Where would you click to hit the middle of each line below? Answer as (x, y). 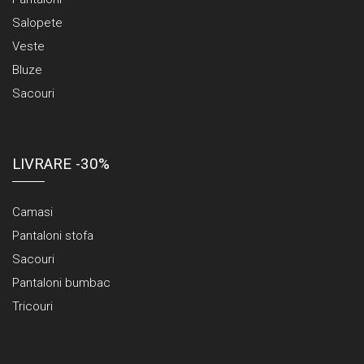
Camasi (32, 212)
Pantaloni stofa (53, 236)
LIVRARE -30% (61, 165)
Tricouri (32, 307)
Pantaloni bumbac (61, 283)
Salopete (37, 23)
